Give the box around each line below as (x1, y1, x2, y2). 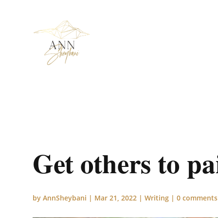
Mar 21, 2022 (94, 193, 137, 203)
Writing (145, 193, 169, 203)
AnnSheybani (43, 193, 87, 203)
